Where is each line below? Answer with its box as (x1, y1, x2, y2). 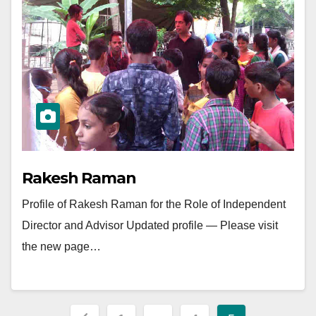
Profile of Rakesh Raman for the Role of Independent (22, 197, 286, 210)
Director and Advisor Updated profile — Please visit (22, 219, 278, 231)
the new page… (22, 240, 101, 253)
